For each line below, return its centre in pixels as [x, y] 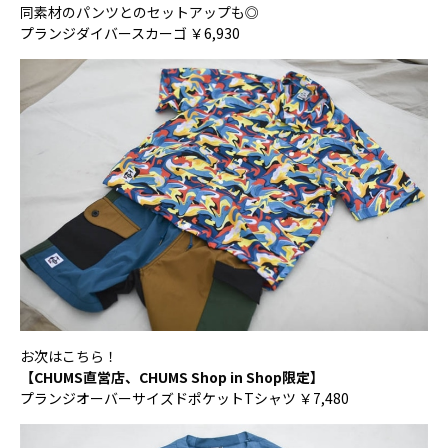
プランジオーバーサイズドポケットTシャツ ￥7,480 [184, 398]
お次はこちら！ [69, 356]
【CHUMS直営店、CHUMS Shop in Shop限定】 [172, 377]
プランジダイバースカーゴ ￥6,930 [130, 32]
